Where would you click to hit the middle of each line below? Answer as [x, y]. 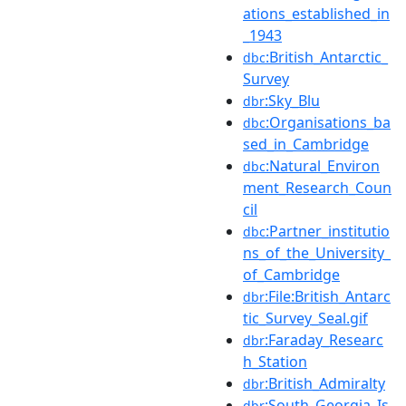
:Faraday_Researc [324, 339]
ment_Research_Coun [317, 187]
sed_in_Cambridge [306, 144]
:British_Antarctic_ [327, 57]
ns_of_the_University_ [317, 252]
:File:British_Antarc [328, 296]
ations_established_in [316, 13]
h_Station [275, 361]
